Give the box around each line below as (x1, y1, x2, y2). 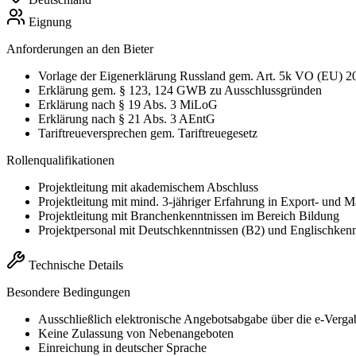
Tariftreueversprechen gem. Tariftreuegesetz (38, 126, 257, 141)
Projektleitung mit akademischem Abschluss (38, 180, 258, 195)
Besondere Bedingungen (6, 285, 130, 300)
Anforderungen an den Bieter (6, 42, 153, 56)
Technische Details (29, 258, 123, 273)
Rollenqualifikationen (6, 153, 114, 168)
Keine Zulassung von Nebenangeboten (38, 327, 234, 341)
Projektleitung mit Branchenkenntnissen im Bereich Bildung (38, 209, 339, 223)
